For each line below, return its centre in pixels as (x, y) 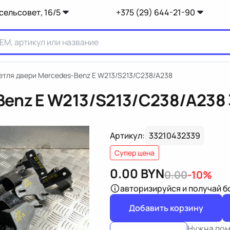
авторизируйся (150, 188)
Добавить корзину (166, 208)
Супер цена (135, 153)
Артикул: (127, 136)
